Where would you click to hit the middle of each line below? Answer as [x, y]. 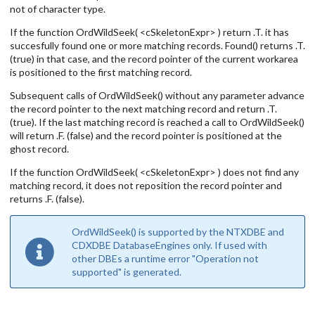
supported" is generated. [127, 271]
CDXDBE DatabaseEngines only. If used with [170, 245]
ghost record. [39, 148]
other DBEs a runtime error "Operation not [166, 258]
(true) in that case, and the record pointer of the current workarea [154, 58]
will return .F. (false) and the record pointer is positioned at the [146, 135]
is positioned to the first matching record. [101, 72]
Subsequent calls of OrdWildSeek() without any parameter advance [157, 95]
